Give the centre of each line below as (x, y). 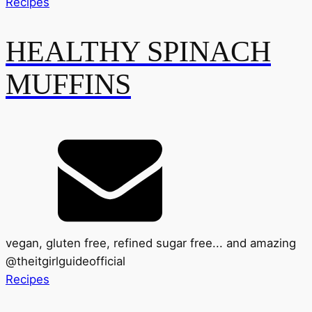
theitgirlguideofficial (71, 262)
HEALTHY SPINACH (138, 51)
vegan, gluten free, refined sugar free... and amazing (151, 243)
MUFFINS (68, 84)
